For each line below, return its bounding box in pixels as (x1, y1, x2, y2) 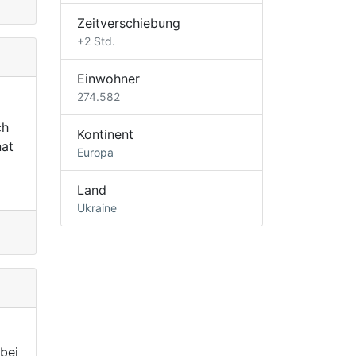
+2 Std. (77, 33, 115, 48)
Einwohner (77, 70, 140, 87)
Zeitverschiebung (77, 14, 180, 31)
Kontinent (77, 126, 133, 142)
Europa (77, 145, 114, 159)
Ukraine (77, 200, 117, 215)
